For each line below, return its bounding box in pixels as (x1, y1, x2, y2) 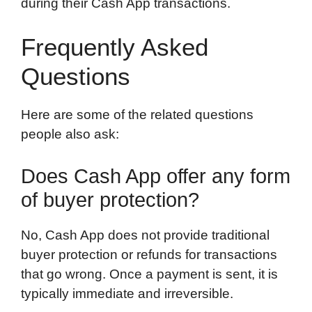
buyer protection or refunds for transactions (21, 247, 277, 262)
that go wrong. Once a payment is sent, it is (21, 266, 278, 281)
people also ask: (21, 127, 119, 142)
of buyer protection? (21, 188, 199, 211)
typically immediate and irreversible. (21, 286, 233, 301)
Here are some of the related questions (21, 107, 253, 123)
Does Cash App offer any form (21, 164, 290, 187)
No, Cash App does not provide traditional (21, 227, 270, 242)
